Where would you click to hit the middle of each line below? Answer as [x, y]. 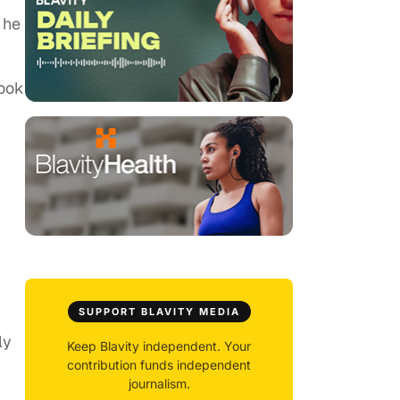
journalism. [159, 384]
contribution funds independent [159, 365]
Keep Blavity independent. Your [159, 346]
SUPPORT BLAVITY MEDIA [159, 312]
